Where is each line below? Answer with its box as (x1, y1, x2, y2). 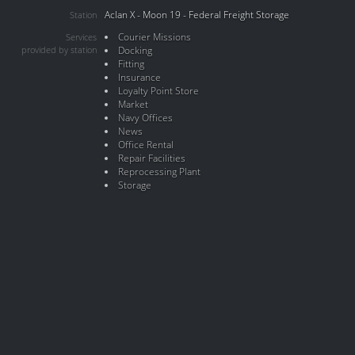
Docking (117, 44, 152, 57)
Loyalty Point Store (117, 84, 199, 97)
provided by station (21, 44, 97, 56)
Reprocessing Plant (117, 165, 200, 178)
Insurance (117, 71, 161, 84)
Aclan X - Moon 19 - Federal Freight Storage (105, 8, 289, 21)
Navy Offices (117, 111, 173, 124)
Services (66, 31, 97, 44)
